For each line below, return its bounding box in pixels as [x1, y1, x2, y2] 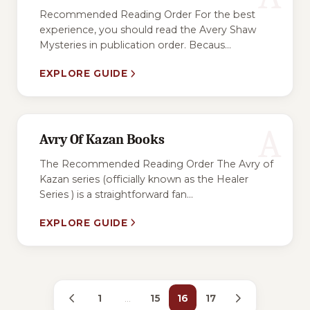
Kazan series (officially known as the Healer [39, 172, 248, 185]
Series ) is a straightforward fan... [39, 188, 193, 201]
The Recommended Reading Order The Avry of [39, 157, 273, 170]
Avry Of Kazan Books [39, 131, 165, 148]
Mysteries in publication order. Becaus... [39, 39, 231, 52]
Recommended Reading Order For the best [39, 8, 255, 21]
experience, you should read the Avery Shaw [39, 24, 256, 37]
